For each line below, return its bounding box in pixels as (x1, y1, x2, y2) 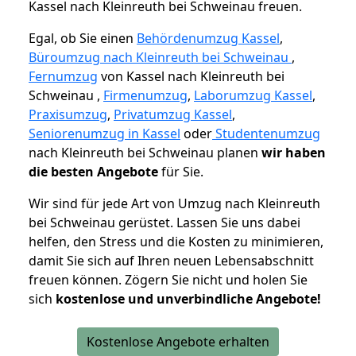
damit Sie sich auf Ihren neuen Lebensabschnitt (29, 252, 314, 270)
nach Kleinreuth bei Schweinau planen (29, 144, 261, 162)
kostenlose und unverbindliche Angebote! (56, 290, 321, 308)
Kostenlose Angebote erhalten (87, 333, 269, 351)
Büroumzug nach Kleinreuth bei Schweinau (29, 48, 292, 67)
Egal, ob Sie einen (29, 29, 137, 48)
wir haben (261, 144, 326, 162)
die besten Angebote (29, 163, 158, 181)
